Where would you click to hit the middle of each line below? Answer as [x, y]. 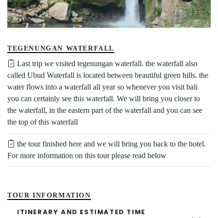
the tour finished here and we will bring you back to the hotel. [110, 144]
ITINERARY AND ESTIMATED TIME [81, 212]
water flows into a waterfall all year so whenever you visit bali [102, 87]
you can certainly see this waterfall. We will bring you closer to [104, 99]
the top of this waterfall [43, 122]
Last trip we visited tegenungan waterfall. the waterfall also [106, 64]
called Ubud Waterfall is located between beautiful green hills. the [108, 75]
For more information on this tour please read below [87, 156]
